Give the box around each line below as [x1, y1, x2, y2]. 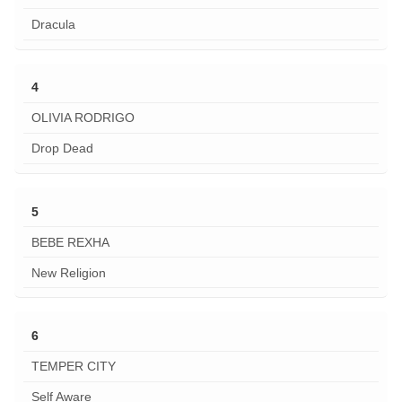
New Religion [31, 265, 106, 280]
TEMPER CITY [31, 359, 116, 374]
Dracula [31, 16, 75, 31]
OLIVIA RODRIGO [31, 110, 135, 126]
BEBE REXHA [31, 234, 109, 249]
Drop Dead [31, 141, 93, 156]
